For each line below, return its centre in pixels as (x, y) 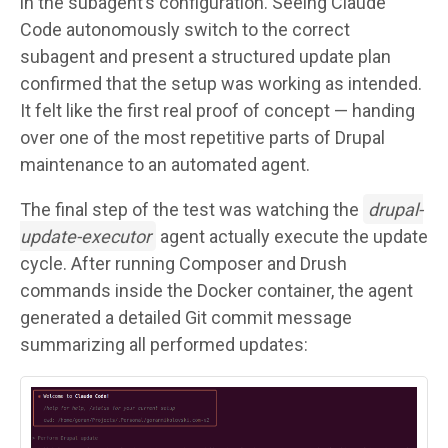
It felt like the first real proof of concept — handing (217, 110)
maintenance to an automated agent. (165, 164)
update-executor (85, 236)
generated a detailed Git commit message (186, 317)
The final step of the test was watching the (191, 209)
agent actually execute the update (291, 236)
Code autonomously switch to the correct (185, 29)
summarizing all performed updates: (164, 344)
